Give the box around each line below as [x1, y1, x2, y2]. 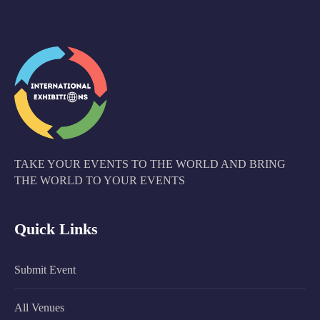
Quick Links [14, 219, 98, 238]
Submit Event [14, 263, 76, 276]
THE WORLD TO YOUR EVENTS [14, 174, 185, 186]
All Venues [14, 301, 64, 314]
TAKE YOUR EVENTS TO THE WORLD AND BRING [14, 157, 286, 170]
